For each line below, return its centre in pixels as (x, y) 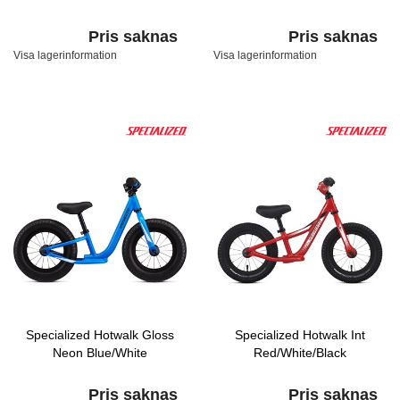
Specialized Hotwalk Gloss (100, 335)
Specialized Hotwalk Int (300, 335)
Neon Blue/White (100, 353)
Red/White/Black (300, 353)
